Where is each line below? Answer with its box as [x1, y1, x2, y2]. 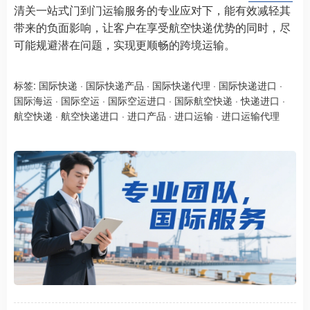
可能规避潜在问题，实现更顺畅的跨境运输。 [14, 36, 235, 53]
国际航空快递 [174, 93, 232, 107]
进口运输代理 [221, 108, 280, 122]
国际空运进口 [108, 93, 166, 107]
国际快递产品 [86, 77, 144, 92]
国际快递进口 [219, 77, 277, 92]
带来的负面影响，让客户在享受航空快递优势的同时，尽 [14, 19, 291, 35]
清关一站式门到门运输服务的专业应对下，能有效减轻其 [14, 1, 291, 18]
